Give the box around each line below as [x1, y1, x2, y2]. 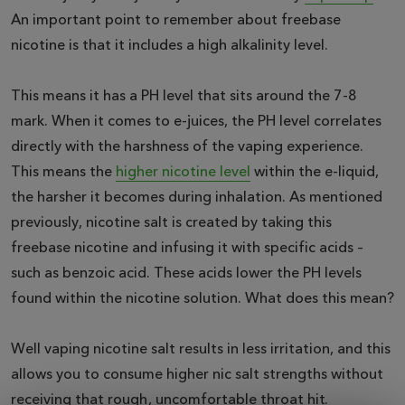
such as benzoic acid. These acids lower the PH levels [11, 263, 362, 284]
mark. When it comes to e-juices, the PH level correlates [11, 111, 381, 132]
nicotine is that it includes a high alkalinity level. [11, 35, 328, 56]
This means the [11, 162, 116, 183]
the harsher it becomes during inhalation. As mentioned [11, 187, 382, 208]
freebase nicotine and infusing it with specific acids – [11, 238, 363, 259]
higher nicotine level [116, 162, 250, 183]
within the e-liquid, [250, 162, 379, 183]
